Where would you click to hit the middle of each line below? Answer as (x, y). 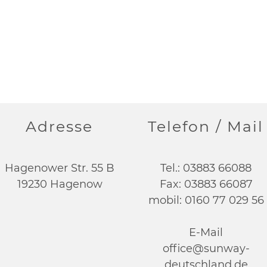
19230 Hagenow (60, 184)
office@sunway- (206, 249)
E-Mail (206, 232)
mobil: (165, 200)
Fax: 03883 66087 (206, 184)
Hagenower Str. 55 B (60, 168)
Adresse (59, 126)
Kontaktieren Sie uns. (125, 69)
